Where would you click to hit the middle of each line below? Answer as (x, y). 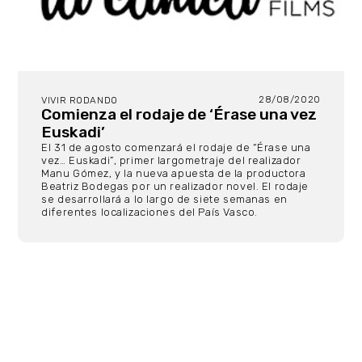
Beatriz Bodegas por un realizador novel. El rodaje (175, 186)
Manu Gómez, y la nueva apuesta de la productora (174, 173)
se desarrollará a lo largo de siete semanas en (164, 199)
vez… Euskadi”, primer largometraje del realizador (171, 160)
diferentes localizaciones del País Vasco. (151, 212)
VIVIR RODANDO (80, 100)
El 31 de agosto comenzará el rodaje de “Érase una (176, 147)
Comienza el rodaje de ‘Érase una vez (179, 114)
